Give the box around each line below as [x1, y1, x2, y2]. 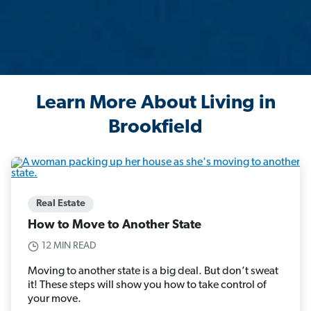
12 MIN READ [42, 241, 96, 252]
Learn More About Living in [35, 94, 276, 114]
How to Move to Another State [28, 219, 201, 233]
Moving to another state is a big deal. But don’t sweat [28, 266, 278, 278]
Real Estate [36, 199, 85, 210]
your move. [28, 294, 81, 305]
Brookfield [108, 118, 203, 138]
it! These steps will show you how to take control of [28, 280, 266, 292]
